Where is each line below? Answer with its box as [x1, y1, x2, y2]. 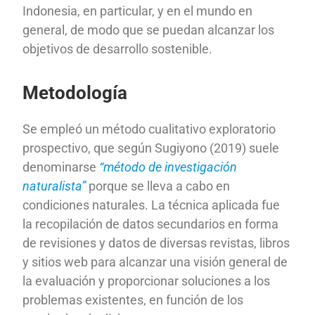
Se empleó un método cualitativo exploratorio [22, 122, 276, 137]
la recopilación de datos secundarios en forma [22, 217, 279, 232]
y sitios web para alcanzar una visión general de [22, 255, 288, 270]
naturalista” [22, 179, 86, 194]
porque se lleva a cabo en [86, 179, 231, 194]
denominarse [22, 160, 100, 175]
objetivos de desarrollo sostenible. [22, 41, 213, 57]
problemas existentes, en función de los [22, 292, 244, 308]
